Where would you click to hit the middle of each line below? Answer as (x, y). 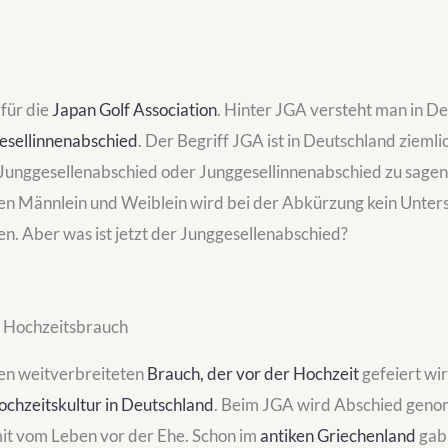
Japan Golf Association (134, 109)
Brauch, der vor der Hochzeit (253, 373)
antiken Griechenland (338, 435)
